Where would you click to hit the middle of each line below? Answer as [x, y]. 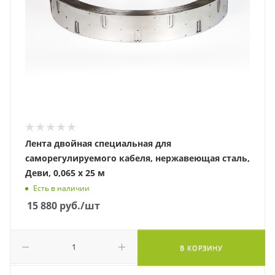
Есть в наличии [61, 188]
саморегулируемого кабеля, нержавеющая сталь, [137, 158]
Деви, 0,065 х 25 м [65, 173]
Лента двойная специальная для [98, 143]
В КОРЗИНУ [201, 248]
